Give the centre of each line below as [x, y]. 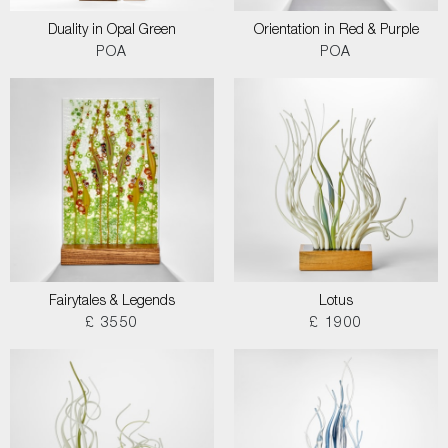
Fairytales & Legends [112, 302]
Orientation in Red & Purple [336, 31]
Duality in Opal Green [112, 31]
